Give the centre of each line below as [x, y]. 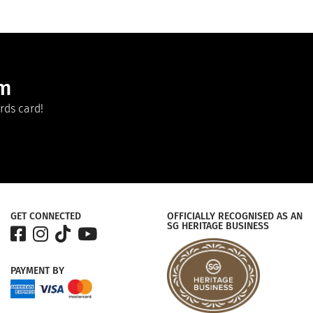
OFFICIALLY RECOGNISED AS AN [235, 216]
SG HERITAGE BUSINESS [218, 226]
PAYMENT [30, 270]
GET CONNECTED [46, 216]
